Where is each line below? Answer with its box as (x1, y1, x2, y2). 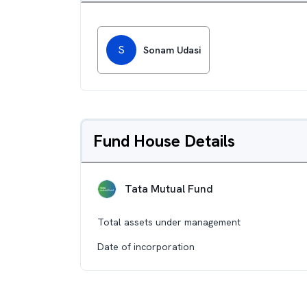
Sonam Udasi (143, 44, 201, 56)
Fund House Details (93, 130, 235, 151)
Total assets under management (97, 216, 241, 228)
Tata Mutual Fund (125, 182, 213, 196)
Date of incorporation (97, 241, 195, 253)
